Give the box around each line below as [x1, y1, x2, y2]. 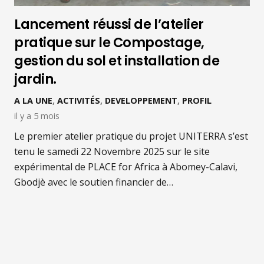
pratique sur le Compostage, [14, 32, 204, 52]
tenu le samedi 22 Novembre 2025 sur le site [14, 144, 210, 158]
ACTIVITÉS [57, 94, 100, 106]
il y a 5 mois [14, 110, 60, 121]
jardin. [14, 69, 57, 88]
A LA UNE [14, 94, 52, 106]
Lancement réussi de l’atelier [14, 14, 204, 34]
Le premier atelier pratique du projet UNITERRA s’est [14, 129, 248, 143]
